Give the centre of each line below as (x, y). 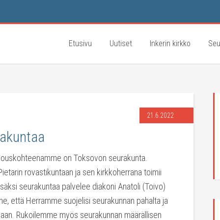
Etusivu (80, 43)
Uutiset (121, 43)
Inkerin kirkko (170, 43)
